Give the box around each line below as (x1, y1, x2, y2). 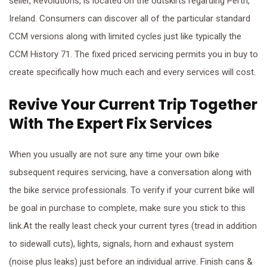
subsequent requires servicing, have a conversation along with (9, 167, 252, 178)
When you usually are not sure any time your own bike (9, 149, 219, 160)
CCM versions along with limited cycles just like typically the (9, 31, 241, 42)
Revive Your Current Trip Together (9, 95, 257, 114)
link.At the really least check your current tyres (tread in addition (9, 221, 257, 231)
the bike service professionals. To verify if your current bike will (9, 185, 254, 195)
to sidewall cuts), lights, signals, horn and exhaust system (9, 238, 234, 249)
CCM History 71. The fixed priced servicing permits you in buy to (9, 49, 258, 60)
